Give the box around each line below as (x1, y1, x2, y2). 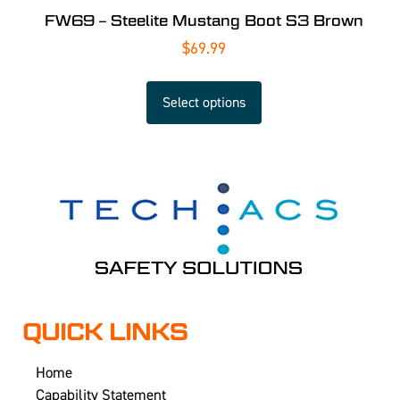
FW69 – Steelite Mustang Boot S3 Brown (44, 12, 363, 30)
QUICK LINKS (22, 319, 187, 346)
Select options (162, 94, 246, 112)
